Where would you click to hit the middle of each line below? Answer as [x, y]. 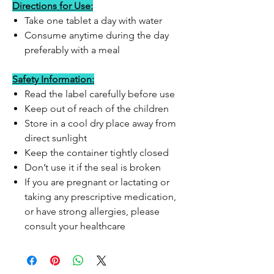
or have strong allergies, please [92, 211]
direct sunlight [56, 138]
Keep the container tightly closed [97, 153]
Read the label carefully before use [100, 94]
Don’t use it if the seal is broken [93, 167]
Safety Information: [53, 79]
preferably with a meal [72, 50]
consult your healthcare [75, 226]
